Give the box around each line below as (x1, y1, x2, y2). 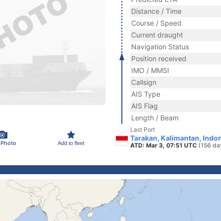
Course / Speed (131, 19, 182, 27)
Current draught (131, 31, 183, 39)
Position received (131, 54, 186, 63)
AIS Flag (131, 102, 158, 110)
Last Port (130, 126, 155, 133)
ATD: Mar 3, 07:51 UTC (130, 142, 198, 149)
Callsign (131, 78, 156, 86)
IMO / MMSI (131, 66, 169, 74)
